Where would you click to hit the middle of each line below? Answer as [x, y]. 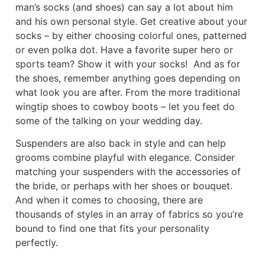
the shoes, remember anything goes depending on [127, 78]
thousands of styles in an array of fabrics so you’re [129, 214]
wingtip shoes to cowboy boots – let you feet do [125, 107]
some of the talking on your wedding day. [109, 121]
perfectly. [36, 243]
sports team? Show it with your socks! [101, 64]
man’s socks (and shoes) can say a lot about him [124, 7]
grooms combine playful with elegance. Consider [125, 158]
